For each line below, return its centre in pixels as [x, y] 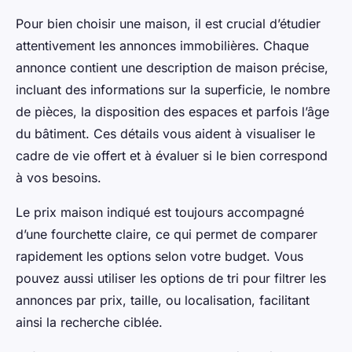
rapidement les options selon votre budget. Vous [159, 256]
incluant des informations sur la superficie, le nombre [173, 89]
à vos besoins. [59, 177]
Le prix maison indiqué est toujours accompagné [160, 212]
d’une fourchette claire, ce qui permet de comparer [167, 234]
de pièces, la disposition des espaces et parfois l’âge [172, 111]
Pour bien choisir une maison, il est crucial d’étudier [168, 23]
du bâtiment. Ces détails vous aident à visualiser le [165, 133]
